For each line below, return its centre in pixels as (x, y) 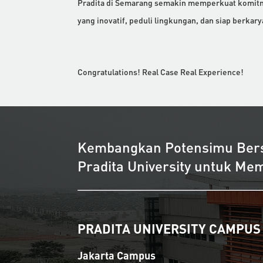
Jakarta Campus (117, 255)
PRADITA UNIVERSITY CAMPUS (169, 228)
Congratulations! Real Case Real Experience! (161, 72)
